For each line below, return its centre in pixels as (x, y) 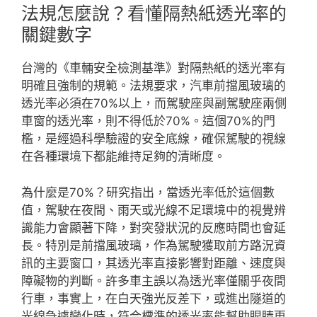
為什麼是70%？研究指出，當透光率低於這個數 (148, 192)
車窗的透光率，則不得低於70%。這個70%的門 (148, 121)
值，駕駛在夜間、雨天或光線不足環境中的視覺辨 (154, 210)
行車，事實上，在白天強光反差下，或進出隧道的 (154, 298)
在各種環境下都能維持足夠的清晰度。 (123, 156)
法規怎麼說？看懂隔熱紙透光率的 (154, 13)
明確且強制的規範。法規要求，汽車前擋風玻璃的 (154, 86)
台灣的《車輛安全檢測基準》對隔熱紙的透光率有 (154, 68)
